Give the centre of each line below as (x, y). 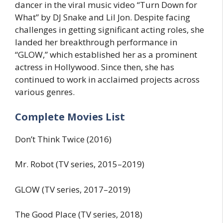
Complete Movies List (70, 116)
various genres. (45, 92)
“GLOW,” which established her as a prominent (106, 55)
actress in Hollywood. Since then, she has (95, 67)
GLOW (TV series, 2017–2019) (73, 189)
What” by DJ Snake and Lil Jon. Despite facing (103, 17)
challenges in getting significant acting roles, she (110, 30)
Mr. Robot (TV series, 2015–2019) (80, 164)
